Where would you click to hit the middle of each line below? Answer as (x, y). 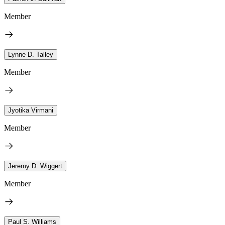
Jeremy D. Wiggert (35, 166)
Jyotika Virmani (31, 110)
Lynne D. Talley (31, 55)
